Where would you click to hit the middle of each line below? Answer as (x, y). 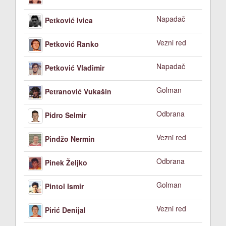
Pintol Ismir (64, 186)
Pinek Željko (66, 162)
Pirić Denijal (65, 210)
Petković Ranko (72, 44)
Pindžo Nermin (70, 138)
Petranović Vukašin (78, 91)
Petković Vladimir (75, 67)
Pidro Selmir (66, 115)
